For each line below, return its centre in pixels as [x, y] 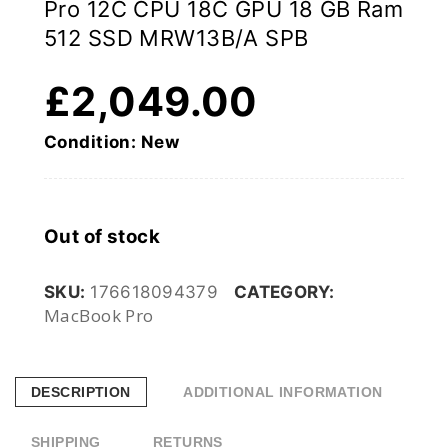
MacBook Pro [99, 316]
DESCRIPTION [81, 392]
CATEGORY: [284, 292]
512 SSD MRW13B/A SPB [176, 38]
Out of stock [102, 237]
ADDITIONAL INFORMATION [283, 392]
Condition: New [111, 142]
